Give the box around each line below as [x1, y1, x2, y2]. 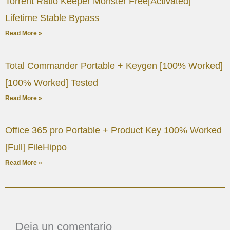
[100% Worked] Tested [5, 78, 98, 88]
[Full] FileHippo [5, 142, 67, 153]
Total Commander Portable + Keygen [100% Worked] [5, 61, 223, 71]
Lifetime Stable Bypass [5, 13, 99, 24]
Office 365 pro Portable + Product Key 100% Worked [5, 125, 222, 136]
